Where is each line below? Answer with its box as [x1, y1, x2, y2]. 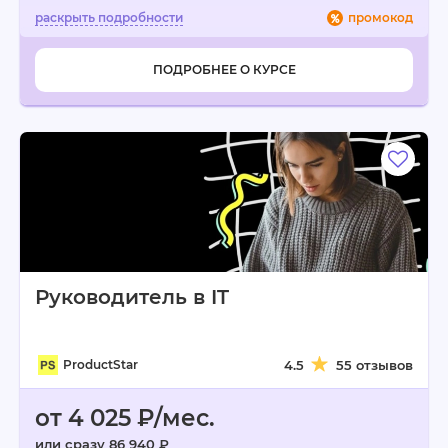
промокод [348, 10, 413, 25]
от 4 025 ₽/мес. [35, 404, 215, 432]
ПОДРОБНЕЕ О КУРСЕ [152, 62, 296, 77]
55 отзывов [336, 357, 413, 373]
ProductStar [63, 357, 138, 372]
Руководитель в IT [35, 285, 229, 309]
